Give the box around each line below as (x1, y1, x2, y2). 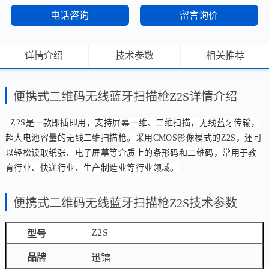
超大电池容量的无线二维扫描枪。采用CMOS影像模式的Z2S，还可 (5, 133, 262, 143)
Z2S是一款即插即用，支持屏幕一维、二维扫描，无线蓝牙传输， (10, 118, 260, 128)
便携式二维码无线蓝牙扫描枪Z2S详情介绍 (13, 90, 237, 104)
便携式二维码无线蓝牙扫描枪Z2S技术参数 (13, 196, 237, 210)
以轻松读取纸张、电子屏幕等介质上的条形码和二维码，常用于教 (5, 148, 257, 158)
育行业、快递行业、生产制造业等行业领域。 (5, 163, 179, 173)
